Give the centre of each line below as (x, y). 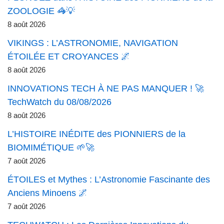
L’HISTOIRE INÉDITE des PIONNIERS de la (96, 134)
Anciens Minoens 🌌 (47, 193)
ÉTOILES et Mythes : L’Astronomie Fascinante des (109, 180)
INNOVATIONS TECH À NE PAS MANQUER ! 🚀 (106, 89)
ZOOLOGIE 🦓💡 (41, 11)
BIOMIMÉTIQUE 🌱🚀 (51, 148)
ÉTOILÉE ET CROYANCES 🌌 (69, 57)
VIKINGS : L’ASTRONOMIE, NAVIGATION (93, 43)
